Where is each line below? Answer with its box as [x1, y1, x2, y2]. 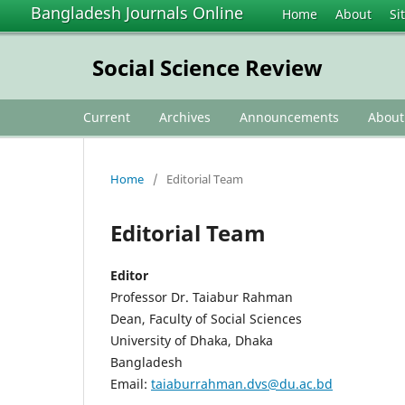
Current [83, 108, 130, 126]
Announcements [240, 108, 339, 126]
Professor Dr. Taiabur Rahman [110, 287, 293, 306]
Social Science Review [91, 52, 323, 82]
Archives [159, 108, 211, 126]
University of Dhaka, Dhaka [110, 331, 273, 349]
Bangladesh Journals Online [31, 2, 243, 24]
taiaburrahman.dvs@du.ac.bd [151, 374, 333, 392]
